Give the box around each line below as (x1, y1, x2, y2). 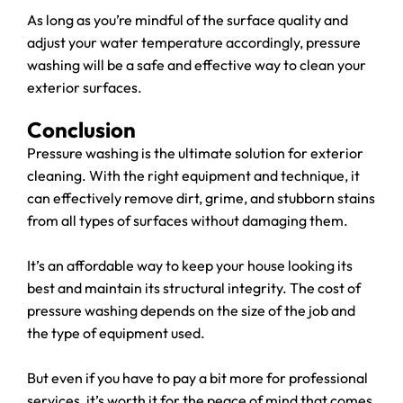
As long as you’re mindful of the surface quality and (27, 11, 348, 29)
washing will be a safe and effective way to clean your (27, 56, 366, 74)
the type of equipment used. (27, 324, 205, 342)
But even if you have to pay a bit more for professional (27, 369, 368, 387)
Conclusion (27, 116, 136, 143)
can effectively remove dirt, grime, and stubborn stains (27, 189, 375, 207)
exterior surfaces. (27, 78, 142, 96)
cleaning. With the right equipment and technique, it (27, 166, 360, 184)
